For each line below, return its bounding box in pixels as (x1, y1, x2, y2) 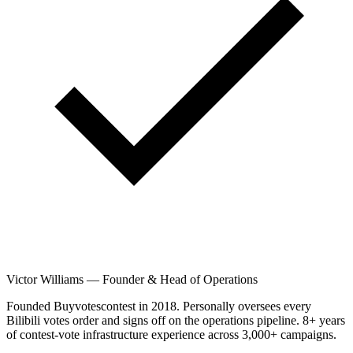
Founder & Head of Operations (102, 272, 258, 286)
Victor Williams (6, 272, 84, 286)
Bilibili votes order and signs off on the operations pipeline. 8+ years (6, 313, 345, 327)
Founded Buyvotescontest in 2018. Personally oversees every (6, 299, 311, 313)
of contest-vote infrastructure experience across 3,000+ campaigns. (6, 327, 336, 341)
